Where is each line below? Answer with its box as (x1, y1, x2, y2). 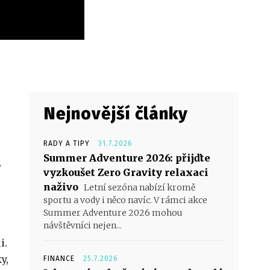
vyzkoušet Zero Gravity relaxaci (43, 166, 209, 179)
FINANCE (43, 254, 75, 263)
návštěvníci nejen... (43, 220, 122, 231)
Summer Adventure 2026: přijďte (43, 152, 210, 165)
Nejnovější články (43, 104, 188, 124)
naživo (43, 181, 78, 193)
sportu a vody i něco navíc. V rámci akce (43, 195, 207, 206)
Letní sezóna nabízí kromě (82, 182, 195, 193)
